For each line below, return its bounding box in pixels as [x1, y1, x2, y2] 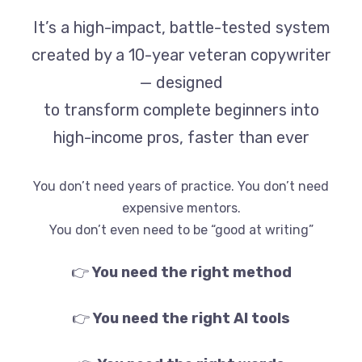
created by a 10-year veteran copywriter [31, 45, 331, 65]
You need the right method [91, 263, 292, 282]
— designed [139, 73, 223, 93]
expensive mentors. [121, 200, 241, 217]
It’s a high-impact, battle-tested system [32, 18, 330, 38]
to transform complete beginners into [43, 100, 319, 120]
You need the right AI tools [93, 309, 290, 328]
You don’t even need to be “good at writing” [48, 222, 314, 238]
